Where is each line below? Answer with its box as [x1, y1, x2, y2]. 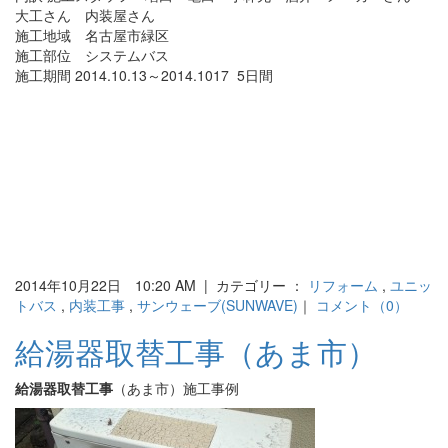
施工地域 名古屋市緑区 [15, 25, 169, 46]
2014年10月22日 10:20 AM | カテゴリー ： [15, 275, 308, 296]
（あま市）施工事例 [113, 378, 239, 399]
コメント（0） [316, 295, 408, 316]
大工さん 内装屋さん [15, 5, 155, 26]
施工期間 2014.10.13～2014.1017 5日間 [15, 65, 273, 86]
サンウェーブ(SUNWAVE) [137, 295, 298, 316]
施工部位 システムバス [15, 45, 169, 66]
